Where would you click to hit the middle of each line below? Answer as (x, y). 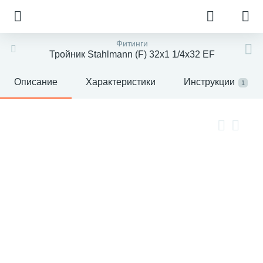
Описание (36, 82)
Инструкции (209, 82)
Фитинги (132, 43)
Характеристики (121, 82)
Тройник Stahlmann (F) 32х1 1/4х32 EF (132, 54)
